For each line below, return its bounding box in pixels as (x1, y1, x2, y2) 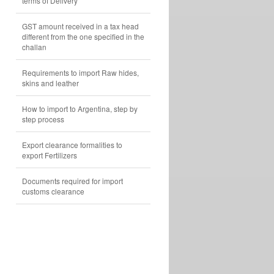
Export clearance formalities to (22, 139, 122, 150)
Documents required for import (22, 176, 123, 186)
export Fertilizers (22, 150, 77, 160)
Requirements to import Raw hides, (22, 67, 139, 78)
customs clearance (22, 186, 84, 196)
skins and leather (22, 78, 79, 88)
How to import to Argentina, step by (22, 103, 138, 114)
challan (22, 42, 46, 52)
